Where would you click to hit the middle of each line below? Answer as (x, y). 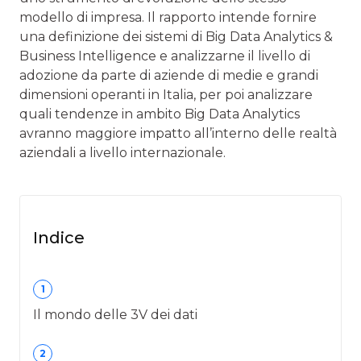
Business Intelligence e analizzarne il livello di (165, 56)
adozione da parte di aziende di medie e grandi (169, 75)
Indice (59, 237)
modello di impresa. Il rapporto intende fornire (168, 17)
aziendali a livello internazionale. (122, 152)
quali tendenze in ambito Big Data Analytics (160, 114)
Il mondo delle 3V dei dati (115, 314)
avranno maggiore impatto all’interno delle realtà (178, 133)
